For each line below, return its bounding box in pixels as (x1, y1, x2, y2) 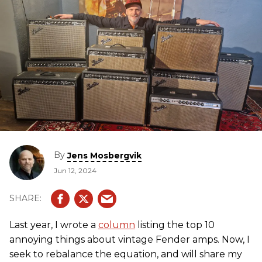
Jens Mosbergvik (67, 150, 142, 161)
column (98, 219, 135, 230)
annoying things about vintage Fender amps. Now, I (9, 233, 250, 245)
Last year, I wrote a (9, 219, 98, 230)
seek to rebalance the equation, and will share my (9, 248, 242, 260)
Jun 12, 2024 (54, 166, 96, 175)
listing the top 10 (135, 219, 215, 230)
